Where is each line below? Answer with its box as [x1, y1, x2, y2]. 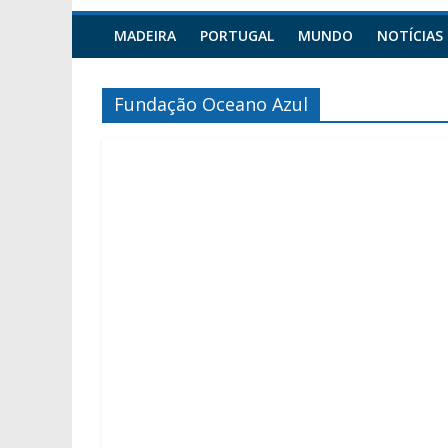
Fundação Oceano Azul [114, 92, 308, 116]
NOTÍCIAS [377, 26, 443, 45]
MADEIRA [114, 26, 176, 45]
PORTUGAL [200, 26, 274, 45]
